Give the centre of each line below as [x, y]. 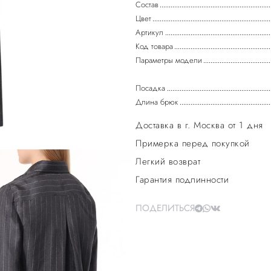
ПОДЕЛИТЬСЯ [165, 208]
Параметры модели [169, 60]
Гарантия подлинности [182, 180]
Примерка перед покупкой [193, 143]
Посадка [150, 88]
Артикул [149, 32]
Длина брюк [157, 102]
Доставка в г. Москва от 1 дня [199, 125]
